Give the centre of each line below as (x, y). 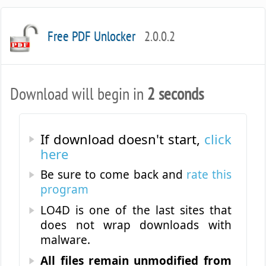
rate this (209, 175)
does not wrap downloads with (136, 225)
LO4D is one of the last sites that (136, 210)
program (65, 189)
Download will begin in (79, 94)
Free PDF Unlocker (93, 36)
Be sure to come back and (113, 175)
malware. (66, 240)
